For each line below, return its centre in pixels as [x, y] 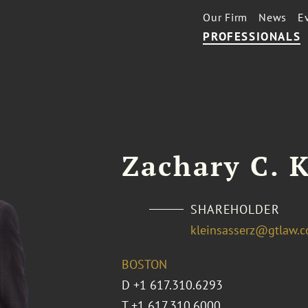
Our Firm [225, 17]
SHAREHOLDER [235, 209]
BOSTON [144, 264]
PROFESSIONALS [252, 36]
